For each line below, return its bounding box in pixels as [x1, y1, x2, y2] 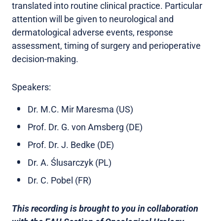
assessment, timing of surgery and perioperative [12, 40, 201, 51]
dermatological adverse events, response [12, 27, 173, 37]
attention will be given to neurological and [12, 13, 174, 24]
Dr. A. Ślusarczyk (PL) [28, 157, 111, 168]
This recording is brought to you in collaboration [12, 203, 198, 214]
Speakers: [12, 81, 51, 92]
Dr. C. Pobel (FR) [28, 175, 91, 185]
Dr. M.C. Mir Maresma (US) [28, 104, 133, 114]
